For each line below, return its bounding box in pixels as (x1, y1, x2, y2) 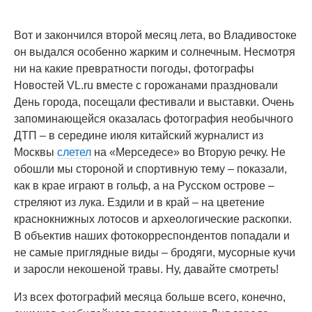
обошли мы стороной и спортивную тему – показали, (14, 163, 287, 175)
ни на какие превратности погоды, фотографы (14, 63, 254, 75)
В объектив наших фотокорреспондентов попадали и (14, 230, 290, 242)
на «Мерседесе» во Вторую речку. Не (91, 146, 286, 158)
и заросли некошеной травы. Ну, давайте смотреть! (14, 263, 279, 275)
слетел (57, 146, 91, 158)
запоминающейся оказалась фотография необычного (14, 113, 293, 125)
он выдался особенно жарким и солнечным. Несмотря (14, 46, 295, 58)
